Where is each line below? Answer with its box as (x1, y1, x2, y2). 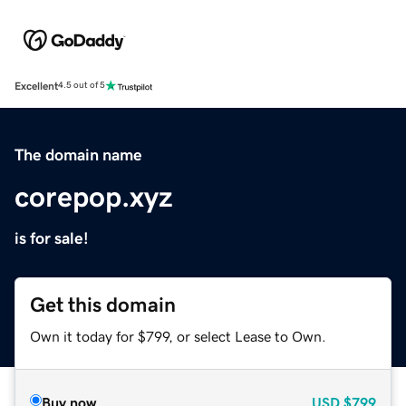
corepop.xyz (14, 181, 173, 211)
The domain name (14, 146, 142, 163)
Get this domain (30, 294, 176, 315)
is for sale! (14, 229, 89, 246)
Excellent (14, 80, 58, 92)
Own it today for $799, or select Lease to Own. (30, 328, 326, 343)
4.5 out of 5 (58, 81, 105, 91)
